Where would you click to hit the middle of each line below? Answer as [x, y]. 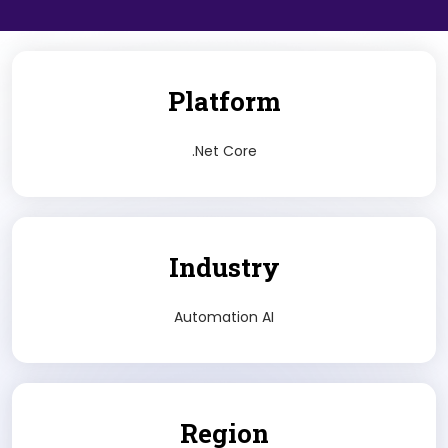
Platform [224, 101]
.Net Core [224, 151]
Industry [224, 267]
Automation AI [224, 317]
